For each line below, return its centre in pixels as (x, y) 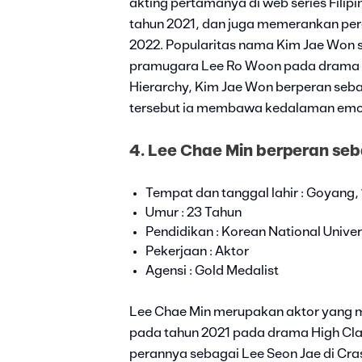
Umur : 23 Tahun (194, 213)
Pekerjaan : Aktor (197, 252)
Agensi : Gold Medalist (212, 271)
